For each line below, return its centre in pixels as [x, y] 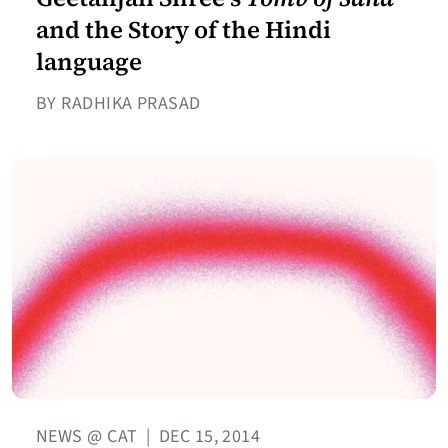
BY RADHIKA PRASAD [118, 103]
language [89, 61]
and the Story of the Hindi [183, 29]
